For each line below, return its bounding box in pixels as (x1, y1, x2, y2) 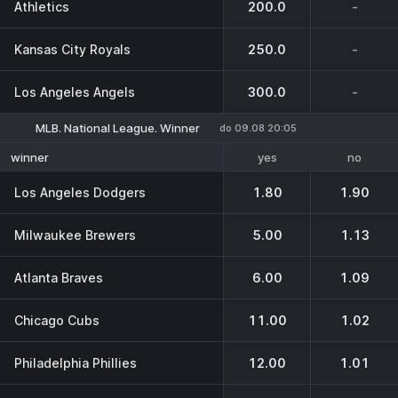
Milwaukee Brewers (14, 227, 136, 243)
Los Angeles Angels (14, 84, 135, 99)
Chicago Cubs (14, 312, 99, 328)
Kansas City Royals (14, 41, 131, 57)
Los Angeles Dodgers (14, 184, 146, 200)
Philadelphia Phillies (14, 354, 137, 370)
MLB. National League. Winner (36, 121, 200, 135)
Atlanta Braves (14, 269, 103, 285)
